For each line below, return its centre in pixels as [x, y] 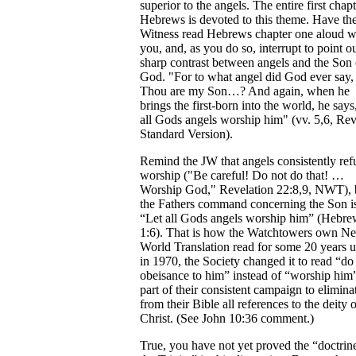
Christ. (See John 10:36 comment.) [227, 318]
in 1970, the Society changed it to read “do [247, 261]
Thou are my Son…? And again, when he [245, 91]
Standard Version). [186, 133]
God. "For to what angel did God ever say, [247, 76]
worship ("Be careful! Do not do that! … [242, 175]
